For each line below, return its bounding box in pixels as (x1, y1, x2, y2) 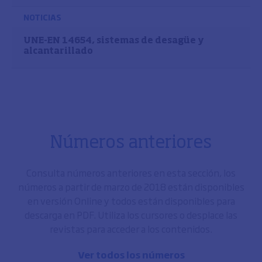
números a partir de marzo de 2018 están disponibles (18, 180, 244, 194)
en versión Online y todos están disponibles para (27, 194, 235, 208)
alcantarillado (23, 47, 93, 56)
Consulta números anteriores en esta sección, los (26, 166, 236, 180)
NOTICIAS (23, 11, 61, 23)
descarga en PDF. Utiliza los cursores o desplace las (25, 208, 237, 222)
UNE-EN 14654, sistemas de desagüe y (23, 36, 204, 45)
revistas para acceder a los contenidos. (50, 222, 212, 236)
